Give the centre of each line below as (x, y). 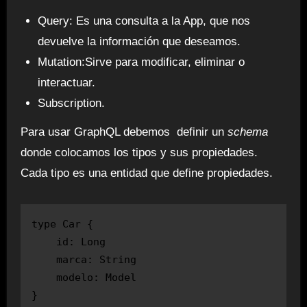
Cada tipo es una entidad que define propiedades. (146, 173)
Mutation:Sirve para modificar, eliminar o (142, 62)
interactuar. (67, 82)
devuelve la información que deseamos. (139, 41)
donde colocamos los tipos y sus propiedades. (139, 153)
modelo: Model (84, 278)
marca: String (84, 260)
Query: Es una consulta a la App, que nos (144, 21)
